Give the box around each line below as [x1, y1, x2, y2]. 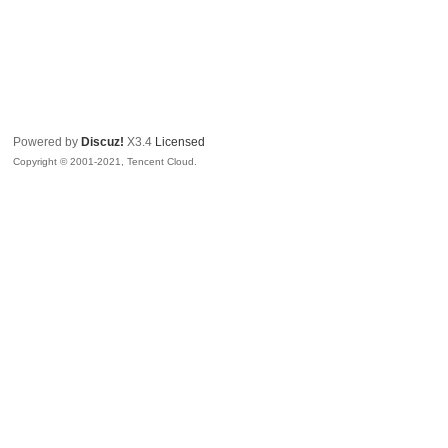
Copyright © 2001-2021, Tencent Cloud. [13, 156, 198, 167]
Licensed [155, 135, 206, 149]
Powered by [13, 135, 82, 149]
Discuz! [81, 135, 125, 149]
